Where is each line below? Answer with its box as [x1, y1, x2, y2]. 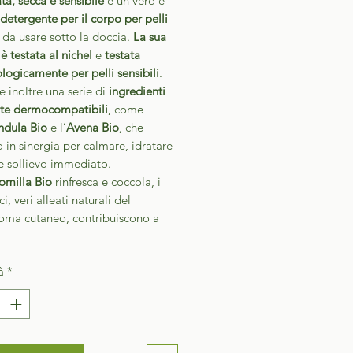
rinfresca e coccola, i [52, 173, 161, 189]
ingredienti [109, 83, 165, 98]
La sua [133, 28, 166, 44]
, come [108, 101, 143, 117]
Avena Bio [66, 119, 119, 135]
